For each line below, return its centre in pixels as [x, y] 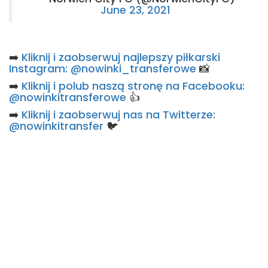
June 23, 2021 [135, 10]
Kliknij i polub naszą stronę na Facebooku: [133, 86]
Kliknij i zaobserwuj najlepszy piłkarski [121, 57]
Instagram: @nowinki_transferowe [103, 68]
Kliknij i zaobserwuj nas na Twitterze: [118, 115]
